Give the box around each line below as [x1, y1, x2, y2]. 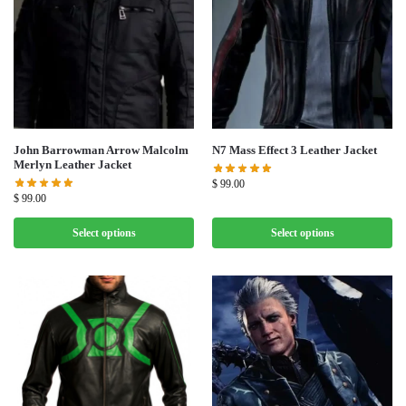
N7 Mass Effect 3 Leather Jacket [212, 143, 377, 158]
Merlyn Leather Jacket [14, 158, 131, 172]
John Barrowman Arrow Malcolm [14, 143, 188, 158]
